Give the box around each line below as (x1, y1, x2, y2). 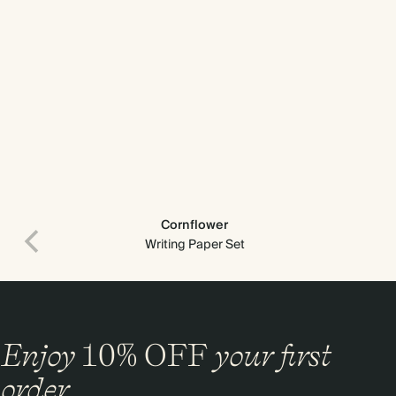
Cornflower (161, 215, 228, 236)
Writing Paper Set (144, 234, 245, 255)
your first (208, 336, 330, 373)
